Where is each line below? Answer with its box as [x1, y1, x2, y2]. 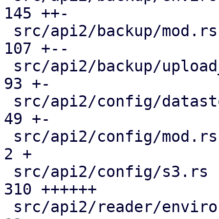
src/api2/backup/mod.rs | [4, 22, 13, 40]
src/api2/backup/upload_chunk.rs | [4, 57, 13, 75]
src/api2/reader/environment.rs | [4, 198, 13, 216]
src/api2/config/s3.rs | [4, 163, 13, 180]
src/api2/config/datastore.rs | [4, 92, 13, 110]
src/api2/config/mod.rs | [4, 128, 13, 145]
